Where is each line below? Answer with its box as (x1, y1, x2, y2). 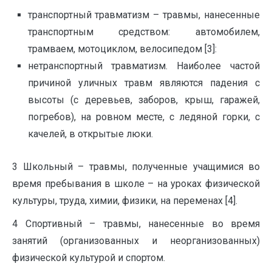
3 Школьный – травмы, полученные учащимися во (12, 160, 260, 172)
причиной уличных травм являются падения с (27, 77, 260, 89)
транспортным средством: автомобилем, (27, 26, 260, 38)
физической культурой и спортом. (12, 251, 165, 263)
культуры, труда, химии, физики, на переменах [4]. (12, 194, 237, 206)
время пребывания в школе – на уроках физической (12, 177, 260, 189)
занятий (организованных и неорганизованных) (12, 234, 260, 246)
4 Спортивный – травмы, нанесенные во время (12, 217, 260, 229)
